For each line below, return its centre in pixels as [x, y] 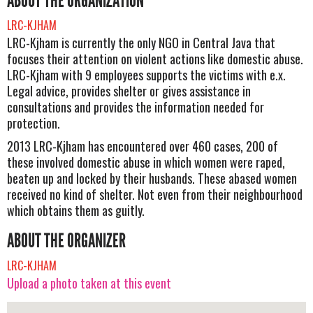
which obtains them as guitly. [76, 211]
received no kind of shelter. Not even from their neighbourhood [155, 195]
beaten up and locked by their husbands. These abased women [152, 179]
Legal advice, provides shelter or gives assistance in [129, 90]
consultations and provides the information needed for [136, 107]
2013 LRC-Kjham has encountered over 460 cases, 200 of [143, 146]
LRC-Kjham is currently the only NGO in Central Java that [141, 42]
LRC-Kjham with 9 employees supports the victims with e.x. [146, 74]
